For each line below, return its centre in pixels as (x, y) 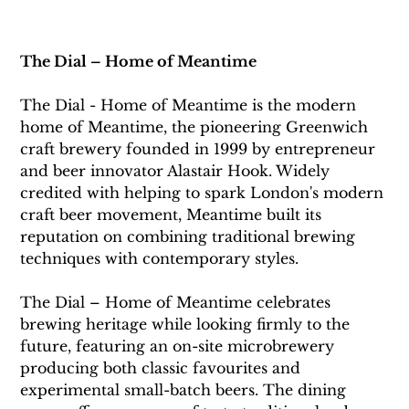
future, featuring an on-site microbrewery (180, 346)
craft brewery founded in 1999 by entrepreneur (200, 149)
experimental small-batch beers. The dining (186, 390)
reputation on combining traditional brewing (190, 237)
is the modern (307, 105)
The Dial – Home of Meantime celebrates (178, 303)
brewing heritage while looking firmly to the (188, 325)
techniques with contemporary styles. (162, 259)
